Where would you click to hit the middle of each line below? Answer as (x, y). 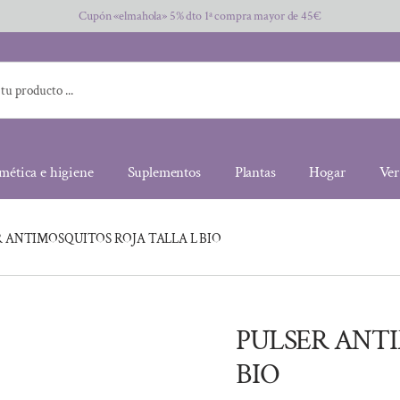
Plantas (255, 172)
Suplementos (164, 172)
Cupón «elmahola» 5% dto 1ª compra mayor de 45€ (200, 16)
